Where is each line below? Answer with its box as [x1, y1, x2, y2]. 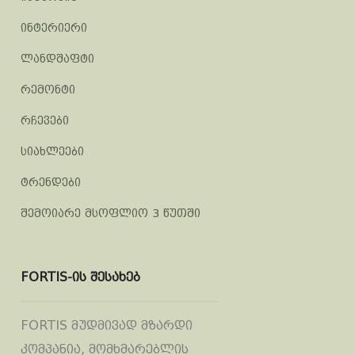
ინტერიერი [21, 21, 87, 34]
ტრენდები [21, 176, 81, 189]
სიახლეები [21, 145, 84, 158]
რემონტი [21, 83, 75, 96]
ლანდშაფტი [21, 52, 94, 65]
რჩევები [21, 114, 69, 127]
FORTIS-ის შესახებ [21, 269, 140, 284]
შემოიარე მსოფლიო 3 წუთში [21, 207, 200, 219]
